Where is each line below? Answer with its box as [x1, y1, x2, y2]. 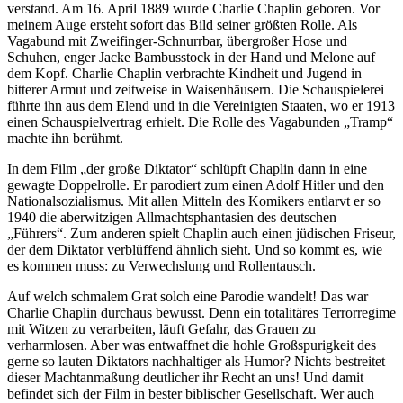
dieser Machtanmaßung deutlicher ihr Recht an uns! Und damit [7, 370, 363, 386]
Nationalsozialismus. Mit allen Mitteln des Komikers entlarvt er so [7, 193, 381, 210]
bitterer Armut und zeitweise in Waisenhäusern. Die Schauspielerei [7, 82, 384, 98]
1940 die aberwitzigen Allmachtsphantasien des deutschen [7, 210, 336, 226]
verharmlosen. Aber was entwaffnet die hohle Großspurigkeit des [7, 337, 376, 354]
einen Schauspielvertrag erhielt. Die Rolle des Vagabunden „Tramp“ [7, 114, 393, 130]
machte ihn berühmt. [7, 130, 123, 147]
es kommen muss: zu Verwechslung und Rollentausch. [7, 258, 316, 274]
